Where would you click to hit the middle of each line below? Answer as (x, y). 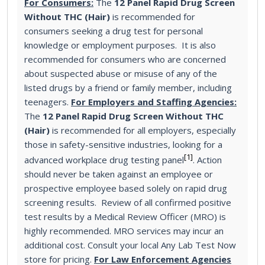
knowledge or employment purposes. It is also (120, 45)
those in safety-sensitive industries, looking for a (123, 144)
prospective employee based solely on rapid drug (126, 188)
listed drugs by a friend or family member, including (128, 87)
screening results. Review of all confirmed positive (128, 202)
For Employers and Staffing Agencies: (154, 101)
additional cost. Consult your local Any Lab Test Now (130, 245)
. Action (207, 159)
